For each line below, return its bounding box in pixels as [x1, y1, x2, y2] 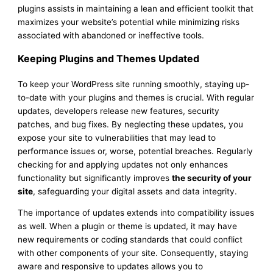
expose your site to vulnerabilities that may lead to [18, 132, 216, 143]
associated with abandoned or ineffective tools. [18, 30, 205, 40]
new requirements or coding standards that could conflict [18, 235, 243, 245]
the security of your [172, 172, 252, 183]
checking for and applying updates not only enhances [18, 159, 229, 169]
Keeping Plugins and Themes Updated [18, 52, 200, 65]
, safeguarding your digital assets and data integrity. [33, 186, 238, 196]
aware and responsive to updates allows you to [18, 261, 204, 272]
